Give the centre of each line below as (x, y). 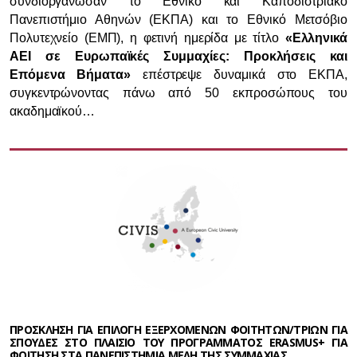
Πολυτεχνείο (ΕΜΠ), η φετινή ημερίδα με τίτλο (147, 38)
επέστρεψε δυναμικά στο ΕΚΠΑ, (239, 75)
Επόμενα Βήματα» (70, 75)
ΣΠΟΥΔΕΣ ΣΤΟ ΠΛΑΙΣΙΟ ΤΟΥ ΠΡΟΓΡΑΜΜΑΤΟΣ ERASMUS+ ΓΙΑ (178, 342)
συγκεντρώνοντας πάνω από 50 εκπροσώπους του (178, 93)
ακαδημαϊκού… (53, 111)
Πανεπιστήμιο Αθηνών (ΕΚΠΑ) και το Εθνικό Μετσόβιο (178, 20)
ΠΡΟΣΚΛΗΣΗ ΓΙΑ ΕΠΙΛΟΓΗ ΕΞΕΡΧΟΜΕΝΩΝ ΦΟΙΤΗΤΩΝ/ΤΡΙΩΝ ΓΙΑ (178, 330)
